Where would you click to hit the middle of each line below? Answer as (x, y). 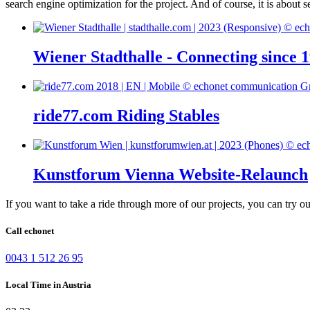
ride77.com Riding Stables (126, 115)
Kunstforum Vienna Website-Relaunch (171, 174)
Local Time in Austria (48, 285)
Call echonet (30, 230)
